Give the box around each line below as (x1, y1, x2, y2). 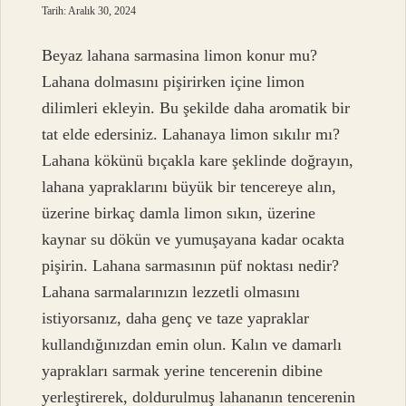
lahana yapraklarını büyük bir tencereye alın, (42, 178, 337, 197)
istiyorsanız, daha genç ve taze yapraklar (42, 309, 310, 328)
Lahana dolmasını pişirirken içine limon (42, 72, 305, 92)
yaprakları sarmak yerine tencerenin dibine (42, 362, 324, 381)
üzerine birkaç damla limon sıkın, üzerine (42, 204, 316, 223)
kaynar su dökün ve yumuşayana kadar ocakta (42, 230, 345, 249)
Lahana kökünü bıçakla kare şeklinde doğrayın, (42, 151, 354, 170)
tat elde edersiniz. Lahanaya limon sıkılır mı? (42, 125, 341, 144)
